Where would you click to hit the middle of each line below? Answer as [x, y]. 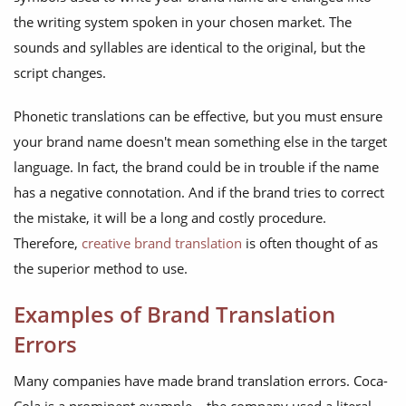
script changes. [60, 73]
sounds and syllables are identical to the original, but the [189, 48]
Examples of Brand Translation [174, 314]
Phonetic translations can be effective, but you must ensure [198, 116]
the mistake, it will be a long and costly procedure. [170, 218]
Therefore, [48, 243]
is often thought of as [310, 243]
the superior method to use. [101, 269]
